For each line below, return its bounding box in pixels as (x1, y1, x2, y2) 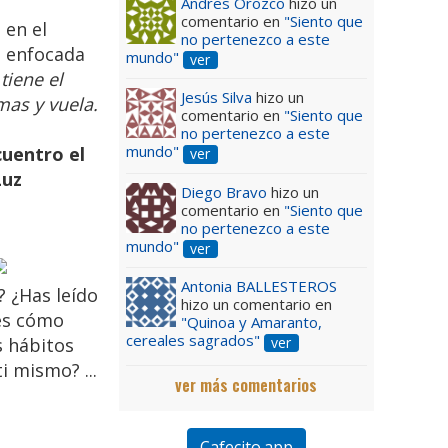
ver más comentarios (175, 372, 318, 397)
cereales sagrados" (125, 329, 260, 350)
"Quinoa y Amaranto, (180, 311, 322, 332)
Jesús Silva (180, 87, 256, 108)
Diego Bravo (180, 181, 267, 202)
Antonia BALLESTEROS (180, 275, 337, 296)
